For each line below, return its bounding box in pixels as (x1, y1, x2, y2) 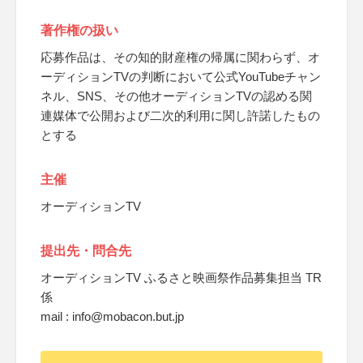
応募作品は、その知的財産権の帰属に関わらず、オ (41, 50, 320, 64)
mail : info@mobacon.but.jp (41, 310, 184, 323)
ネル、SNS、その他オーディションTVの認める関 (41, 89, 312, 103)
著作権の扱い (41, 23, 118, 37)
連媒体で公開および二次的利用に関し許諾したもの (41, 109, 320, 122)
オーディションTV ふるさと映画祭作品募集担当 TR (41, 271, 322, 284)
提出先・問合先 (41, 244, 131, 258)
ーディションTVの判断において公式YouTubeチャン (41, 70, 321, 83)
